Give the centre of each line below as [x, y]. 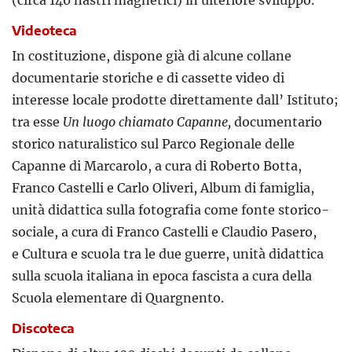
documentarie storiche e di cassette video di [148, 78]
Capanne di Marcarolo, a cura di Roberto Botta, [157, 166]
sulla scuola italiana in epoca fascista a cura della [162, 276]
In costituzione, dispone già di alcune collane [152, 56]
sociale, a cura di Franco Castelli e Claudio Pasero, [164, 232]
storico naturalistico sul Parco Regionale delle [153, 144]
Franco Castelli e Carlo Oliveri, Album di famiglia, [163, 188]
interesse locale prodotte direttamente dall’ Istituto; [175, 100]
